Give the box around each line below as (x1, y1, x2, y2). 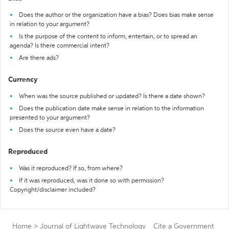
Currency (8, 76, 38, 83)
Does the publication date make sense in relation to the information (19, 106, 204, 112)
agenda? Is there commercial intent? (10, 43, 109, 49)
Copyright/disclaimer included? (10, 187, 96, 193)
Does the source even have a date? (19, 127, 116, 133)
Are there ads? (19, 55, 59, 61)
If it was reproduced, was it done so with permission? (19, 178, 164, 184)
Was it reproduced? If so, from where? (19, 166, 123, 172)
